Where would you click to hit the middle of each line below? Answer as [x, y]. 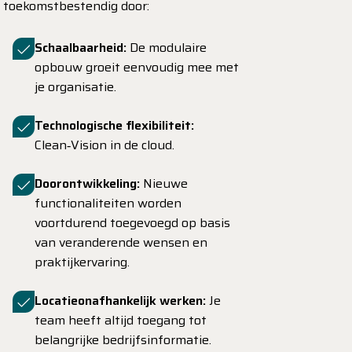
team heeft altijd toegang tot [121, 320]
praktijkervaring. [82, 262]
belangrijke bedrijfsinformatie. [123, 340]
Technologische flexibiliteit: [114, 125]
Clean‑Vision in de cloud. [104, 145]
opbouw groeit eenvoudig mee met [137, 67]
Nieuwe [164, 183]
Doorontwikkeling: [87, 183]
